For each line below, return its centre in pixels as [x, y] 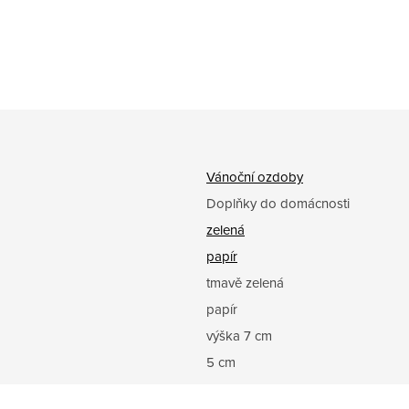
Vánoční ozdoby [255, 177]
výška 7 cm [239, 336]
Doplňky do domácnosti [278, 204]
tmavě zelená [245, 283]
